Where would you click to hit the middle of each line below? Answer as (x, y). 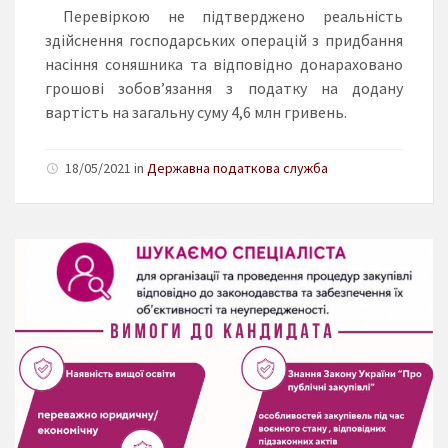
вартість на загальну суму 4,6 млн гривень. (196, 111)
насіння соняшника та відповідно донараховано (224, 63)
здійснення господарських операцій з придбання (224, 39)
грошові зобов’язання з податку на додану (224, 87)
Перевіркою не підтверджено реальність (224, 15)
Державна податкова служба (237, 167)
